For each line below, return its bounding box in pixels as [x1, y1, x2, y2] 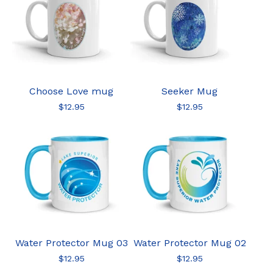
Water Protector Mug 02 [133, 237, 246, 249]
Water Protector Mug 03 [15, 237, 128, 249]
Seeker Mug [161, 85, 218, 97]
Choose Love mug [29, 85, 113, 97]
